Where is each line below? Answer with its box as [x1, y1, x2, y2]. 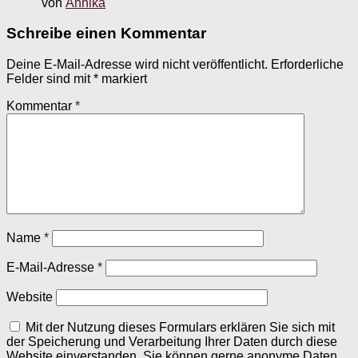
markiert [98, 72, 147, 86]
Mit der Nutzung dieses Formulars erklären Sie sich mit [26, 320, 335, 335]
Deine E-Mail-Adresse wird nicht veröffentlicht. [6, 58, 268, 72]
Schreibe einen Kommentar [6, 25, 206, 42]
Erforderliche [271, 58, 344, 72]
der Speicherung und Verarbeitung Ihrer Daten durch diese [6, 335, 337, 349]
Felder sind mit [6, 72, 93, 86]
